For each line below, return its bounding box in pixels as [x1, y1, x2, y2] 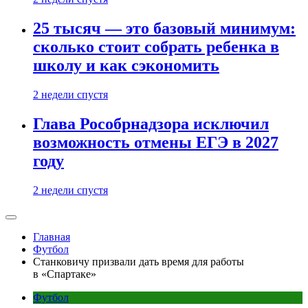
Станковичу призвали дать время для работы [33, 255, 244, 267]
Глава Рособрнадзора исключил [33, 114, 269, 133]
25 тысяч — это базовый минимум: [33, 19, 296, 38]
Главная [33, 230, 70, 243]
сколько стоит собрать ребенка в [33, 38, 279, 56]
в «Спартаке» [33, 267, 96, 280]
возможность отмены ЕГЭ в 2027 [33, 133, 278, 151]
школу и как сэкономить [33, 56, 219, 75]
